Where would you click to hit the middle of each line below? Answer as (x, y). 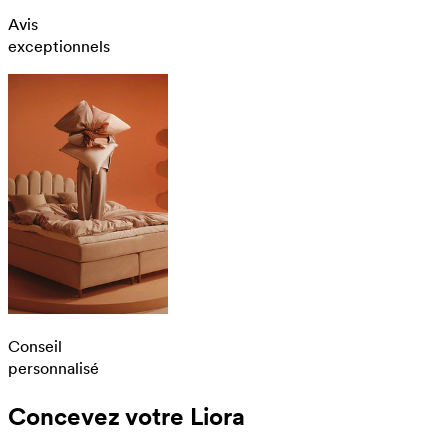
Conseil (35, 346)
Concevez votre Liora (126, 416)
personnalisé (53, 368)
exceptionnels (59, 46)
